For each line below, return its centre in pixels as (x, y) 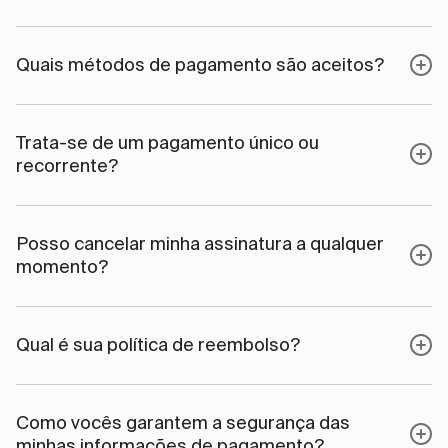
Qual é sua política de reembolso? (158, 344)
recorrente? (67, 165)
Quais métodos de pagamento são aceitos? (200, 64)
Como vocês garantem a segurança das (183, 422)
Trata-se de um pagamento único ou (167, 142)
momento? (62, 266)
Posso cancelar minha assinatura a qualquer (200, 243)
